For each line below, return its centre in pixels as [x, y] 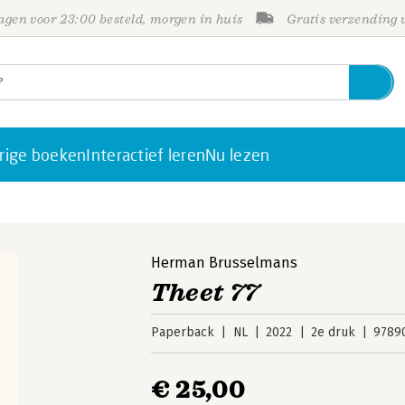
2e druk [333, 332]
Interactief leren [146, 155]
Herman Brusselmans [225, 263]
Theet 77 [205, 292]
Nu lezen [238, 155]
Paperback [183, 332]
